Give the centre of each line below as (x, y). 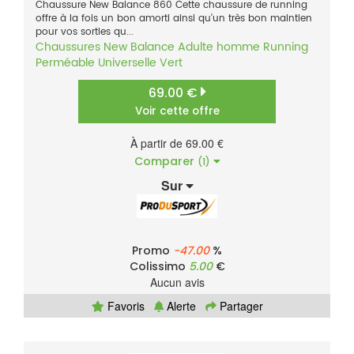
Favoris (124, 306)
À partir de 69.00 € (177, 143)
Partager (239, 306)
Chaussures (68, 47)
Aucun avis (177, 282)
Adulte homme (219, 47)
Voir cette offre (177, 111)
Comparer (166, 162)
